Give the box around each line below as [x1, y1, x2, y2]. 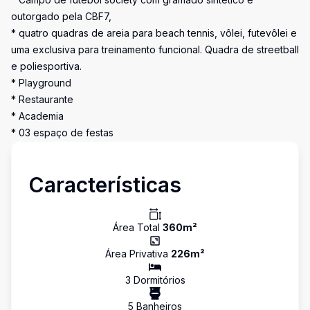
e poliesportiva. [11, 60, 82, 72]
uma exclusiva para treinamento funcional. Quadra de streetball [11, 44, 299, 55]
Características [28, 172, 181, 197]
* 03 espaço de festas [11, 127, 113, 138]
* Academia [11, 110, 64, 122]
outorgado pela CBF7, [11, 10, 111, 22]
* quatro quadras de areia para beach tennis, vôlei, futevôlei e [11, 27, 297, 39]
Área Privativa [105, 248, 171, 259]
